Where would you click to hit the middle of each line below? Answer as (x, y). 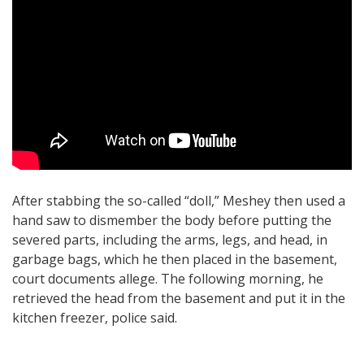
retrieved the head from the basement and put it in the (179, 298)
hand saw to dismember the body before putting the (172, 220)
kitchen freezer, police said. (95, 317)
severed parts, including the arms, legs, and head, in (170, 239)
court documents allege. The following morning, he (168, 278)
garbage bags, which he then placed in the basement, (175, 259)
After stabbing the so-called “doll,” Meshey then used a (179, 200)
